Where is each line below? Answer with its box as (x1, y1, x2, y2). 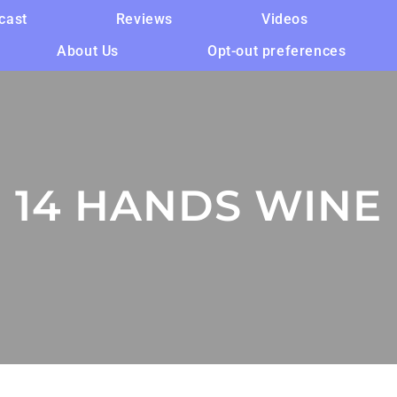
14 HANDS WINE (15, 180, 382, 231)
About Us (57, 43, 119, 59)
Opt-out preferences (206, 43, 346, 59)
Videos (261, 11, 308, 27)
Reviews (115, 11, 173, 27)
